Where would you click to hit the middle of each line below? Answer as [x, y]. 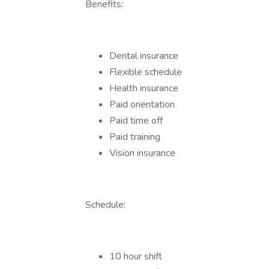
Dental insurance [144, 56]
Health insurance [144, 88]
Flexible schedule [146, 72]
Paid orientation [142, 104]
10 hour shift [136, 256]
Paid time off [136, 121]
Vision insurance [142, 153]
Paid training [135, 137]
